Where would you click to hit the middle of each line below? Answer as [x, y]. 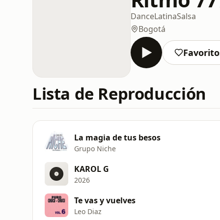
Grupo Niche [95, 148]
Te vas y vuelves [105, 200]
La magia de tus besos [117, 137]
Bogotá [152, 29]
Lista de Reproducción [119, 94]
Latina [165, 16]
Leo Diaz [88, 211]
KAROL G [92, 169]
